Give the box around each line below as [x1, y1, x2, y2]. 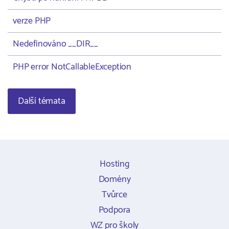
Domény [98, 172, 131, 187]
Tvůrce [102, 187, 127, 202]
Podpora [98, 202, 131, 218]
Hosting [100, 156, 129, 172]
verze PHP [13, 13, 51, 29]
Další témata [18, 94, 65, 109]
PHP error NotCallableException [13, 59, 131, 75]
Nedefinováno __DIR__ [13, 36, 98, 52]
